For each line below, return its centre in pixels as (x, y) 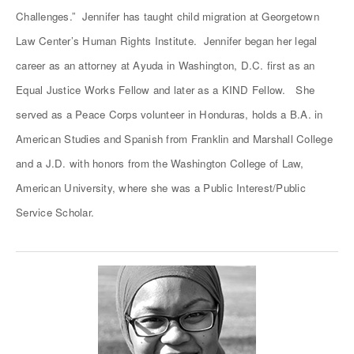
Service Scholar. (55, 212)
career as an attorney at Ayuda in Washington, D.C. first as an (166, 65)
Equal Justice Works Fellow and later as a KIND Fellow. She (165, 90)
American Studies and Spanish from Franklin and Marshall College (174, 139)
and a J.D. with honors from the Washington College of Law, (160, 163)
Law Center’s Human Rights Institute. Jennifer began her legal (167, 41)
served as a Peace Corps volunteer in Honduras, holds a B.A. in (169, 114)
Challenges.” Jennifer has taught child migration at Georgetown (168, 16)
